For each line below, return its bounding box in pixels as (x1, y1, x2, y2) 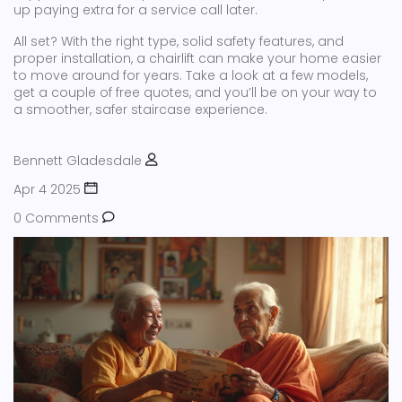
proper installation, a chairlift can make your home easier (13, 49, 381, 67)
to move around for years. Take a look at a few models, (13, 66, 368, 84)
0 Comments (13, 209, 99, 227)
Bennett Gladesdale (13, 152, 142, 170)
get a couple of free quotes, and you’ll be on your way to (13, 83, 377, 101)
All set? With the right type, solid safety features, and (13, 32, 344, 50)
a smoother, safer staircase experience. (13, 100, 267, 118)
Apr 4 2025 (13, 180, 81, 198)
